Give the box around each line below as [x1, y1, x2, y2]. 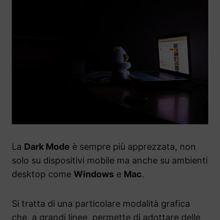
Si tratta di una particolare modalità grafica [12, 198, 190, 209]
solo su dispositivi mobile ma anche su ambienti [12, 155, 208, 165]
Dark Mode [24, 141, 70, 152]
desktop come [12, 168, 74, 179]
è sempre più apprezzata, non [70, 141, 196, 152]
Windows [74, 168, 114, 179]
